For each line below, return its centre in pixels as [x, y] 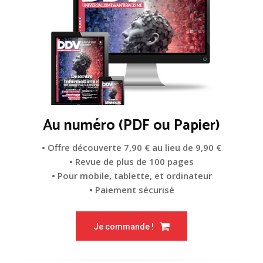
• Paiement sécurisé [131, 190]
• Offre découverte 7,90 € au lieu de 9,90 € [131, 148]
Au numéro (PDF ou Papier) [131, 126]
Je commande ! [124, 227]
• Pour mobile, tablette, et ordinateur [131, 176]
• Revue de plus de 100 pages [131, 162]
